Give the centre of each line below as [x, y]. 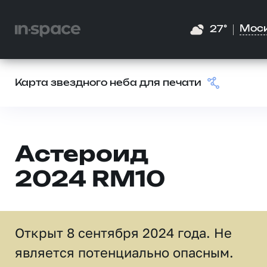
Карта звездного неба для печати [108, 83]
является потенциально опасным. [124, 252]
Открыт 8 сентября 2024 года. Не [123, 233]
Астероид [82, 155]
